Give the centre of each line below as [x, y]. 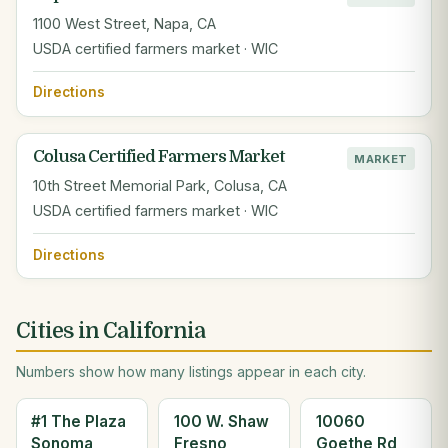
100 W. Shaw [221, 422]
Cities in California [111, 331]
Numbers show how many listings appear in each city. [191, 372]
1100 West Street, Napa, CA [124, 23]
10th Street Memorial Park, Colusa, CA [160, 186]
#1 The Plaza [79, 422]
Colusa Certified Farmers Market [158, 157]
